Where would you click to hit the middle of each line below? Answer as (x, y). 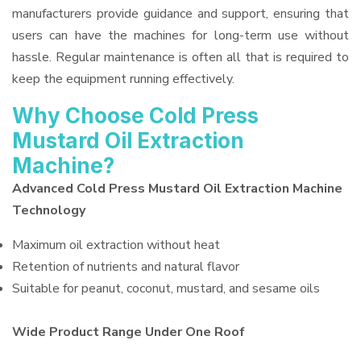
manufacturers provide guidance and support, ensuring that (180, 14)
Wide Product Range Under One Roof (129, 332)
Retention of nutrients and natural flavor (126, 267)
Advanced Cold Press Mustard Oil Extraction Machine (177, 189)
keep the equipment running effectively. (123, 79)
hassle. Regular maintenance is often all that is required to (180, 57)
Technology (49, 210)
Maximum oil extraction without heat (116, 245)
